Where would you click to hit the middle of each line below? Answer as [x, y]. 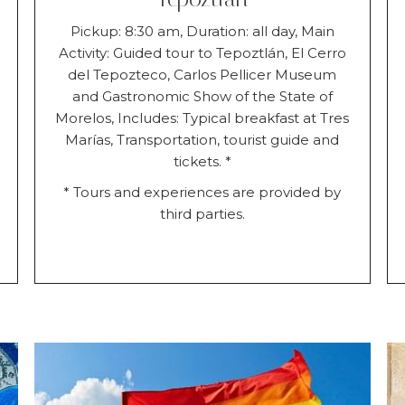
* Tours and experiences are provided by [202, 192]
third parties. [202, 213]
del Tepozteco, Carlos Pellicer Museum [202, 74]
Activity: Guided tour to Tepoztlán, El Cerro [202, 52]
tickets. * [202, 161]
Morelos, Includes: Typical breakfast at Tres [202, 118]
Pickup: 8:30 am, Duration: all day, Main [202, 31]
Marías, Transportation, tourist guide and [202, 139]
